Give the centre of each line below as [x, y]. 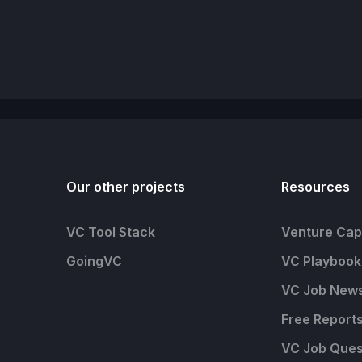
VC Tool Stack [111, 232]
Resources [316, 187]
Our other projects [126, 187]
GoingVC [94, 261]
